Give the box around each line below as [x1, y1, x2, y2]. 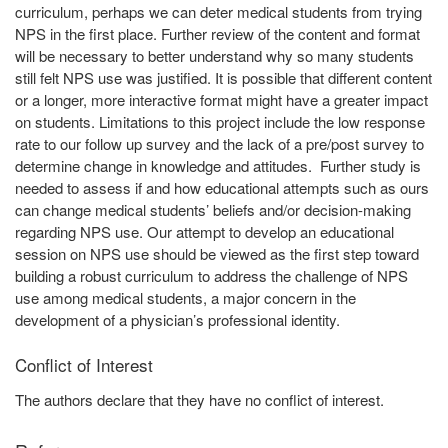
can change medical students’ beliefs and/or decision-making [15, 199, 411, 220]
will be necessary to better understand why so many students [15, 45, 414, 66]
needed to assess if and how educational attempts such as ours [15, 177, 429, 198]
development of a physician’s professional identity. [15, 309, 340, 330]
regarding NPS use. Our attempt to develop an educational [15, 221, 394, 242]
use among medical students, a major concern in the [15, 287, 356, 308]
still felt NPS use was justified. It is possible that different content [15, 67, 432, 88]
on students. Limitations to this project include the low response [15, 111, 425, 132]
